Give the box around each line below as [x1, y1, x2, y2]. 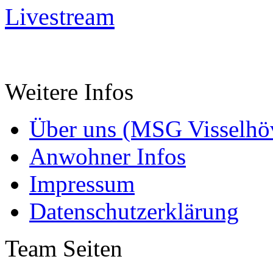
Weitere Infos [5, 78, 133, 105]
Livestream [5, 2, 115, 30]
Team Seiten [5, 235, 122, 261]
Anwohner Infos [29, 143, 186, 169]
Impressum [29, 170, 135, 197]
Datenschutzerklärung [29, 197, 239, 224]
